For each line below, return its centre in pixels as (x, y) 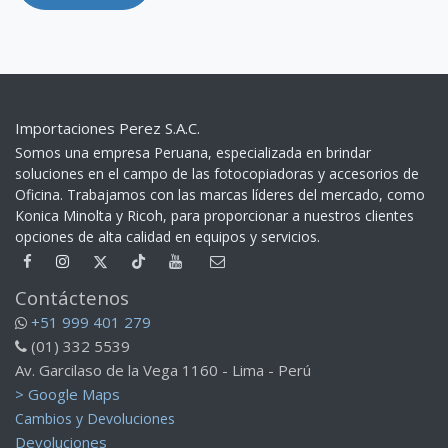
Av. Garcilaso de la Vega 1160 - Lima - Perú (163, 370)
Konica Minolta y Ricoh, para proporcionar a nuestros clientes (214, 216)
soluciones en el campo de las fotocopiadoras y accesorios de (217, 174)
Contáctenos (72, 298)
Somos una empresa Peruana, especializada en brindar (193, 153)
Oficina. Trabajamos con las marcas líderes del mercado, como (220, 195)
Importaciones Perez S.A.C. (107, 128)
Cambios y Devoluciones (95, 419)
